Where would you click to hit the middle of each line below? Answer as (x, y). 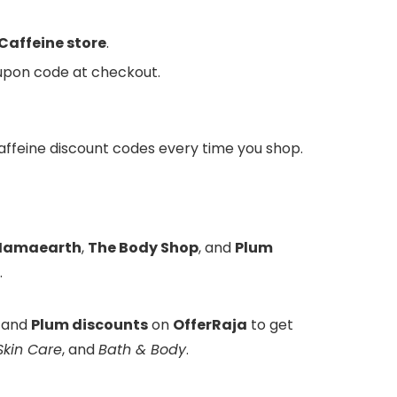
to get (270, 325)
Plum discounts (90, 325)
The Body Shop (143, 248)
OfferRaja (210, 325)
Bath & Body (142, 350)
